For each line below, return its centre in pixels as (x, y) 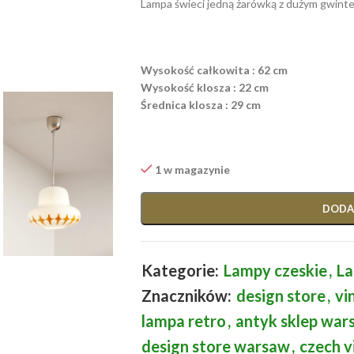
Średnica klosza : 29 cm (200, 105)
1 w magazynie (193, 169)
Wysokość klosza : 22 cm (204, 87)
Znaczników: (186, 296)
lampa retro (183, 321)
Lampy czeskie (275, 270)
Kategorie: (180, 270)
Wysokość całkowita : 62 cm (214, 70)
